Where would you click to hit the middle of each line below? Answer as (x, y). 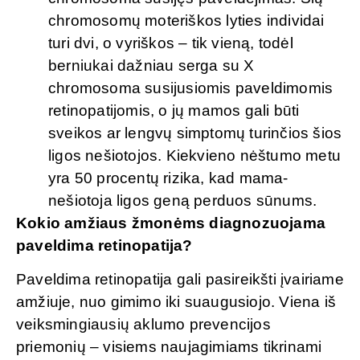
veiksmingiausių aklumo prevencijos (143, 324)
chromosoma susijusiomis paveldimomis (191, 88)
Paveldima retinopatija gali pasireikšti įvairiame (180, 279)
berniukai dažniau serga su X (151, 65)
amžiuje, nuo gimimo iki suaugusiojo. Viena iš (176, 301)
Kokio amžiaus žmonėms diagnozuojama (171, 223)
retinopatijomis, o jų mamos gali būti (174, 110)
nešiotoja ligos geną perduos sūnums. (183, 200)
